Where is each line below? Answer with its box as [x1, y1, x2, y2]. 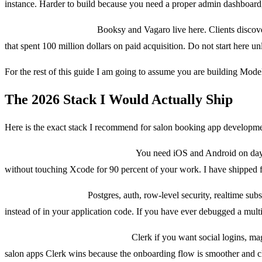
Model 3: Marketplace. [5, 24, 95, 35]
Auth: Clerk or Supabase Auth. [5, 232, 129, 242]
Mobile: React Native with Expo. [5, 147, 134, 158]
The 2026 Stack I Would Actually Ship [5, 91, 233, 107]
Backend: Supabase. [5, 189, 85, 200]
